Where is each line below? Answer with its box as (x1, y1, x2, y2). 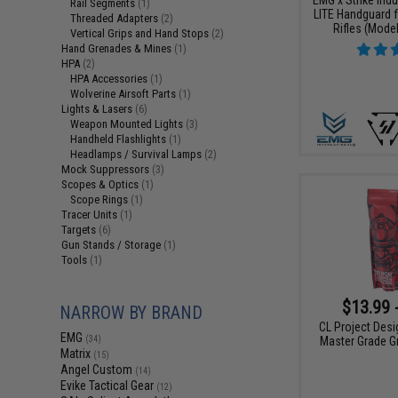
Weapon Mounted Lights (70, 117, 187, 131)
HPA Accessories (70, 72, 151, 85)
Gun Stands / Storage (61, 238, 164, 251)
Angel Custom (60, 362, 136, 377)
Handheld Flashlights (70, 132, 170, 146)
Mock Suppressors (61, 163, 153, 176)
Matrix (60, 346, 94, 361)
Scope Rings (70, 193, 131, 206)
